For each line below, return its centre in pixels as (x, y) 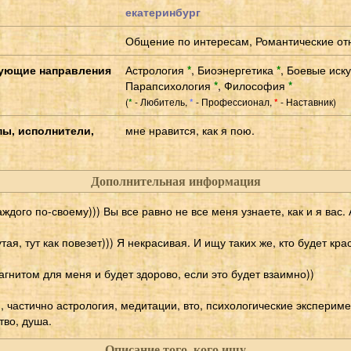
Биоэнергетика (237, 69)
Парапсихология (170, 85)
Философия (256, 85)
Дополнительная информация (175, 181)
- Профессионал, (234, 101)
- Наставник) (307, 101)
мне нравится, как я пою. (190, 130)
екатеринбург (163, 11)
